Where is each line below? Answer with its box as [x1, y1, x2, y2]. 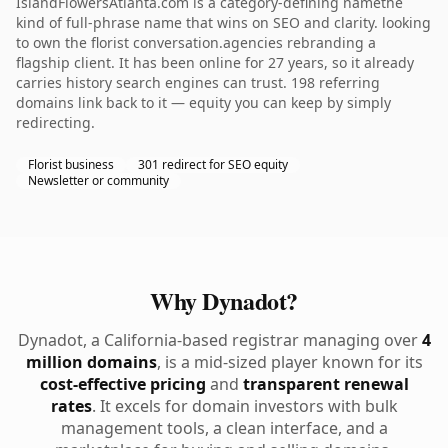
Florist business [28, 156, 114, 173]
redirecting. [16, 113, 95, 132]
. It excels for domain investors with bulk [91, 395, 398, 417]
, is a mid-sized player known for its [156, 351, 423, 373]
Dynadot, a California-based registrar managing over [17, 329, 422, 351]
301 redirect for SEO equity [138, 156, 288, 173]
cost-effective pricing [39, 373, 206, 395]
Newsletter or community [28, 172, 169, 189]
